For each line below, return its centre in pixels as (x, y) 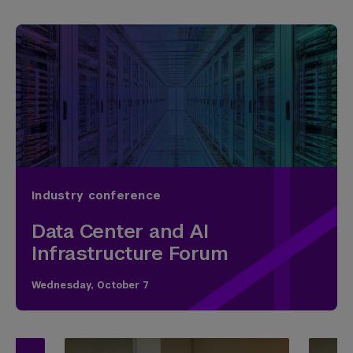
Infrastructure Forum (130, 253)
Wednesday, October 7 (91, 285)
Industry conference (97, 195)
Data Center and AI (120, 231)
